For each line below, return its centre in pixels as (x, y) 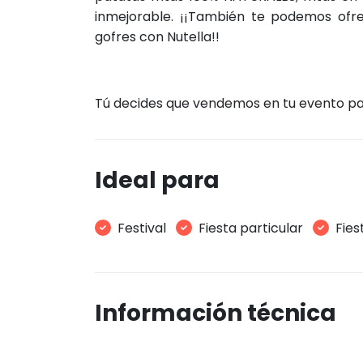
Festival (142, 228)
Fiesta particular (251, 228)
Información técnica (216, 313)
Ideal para (157, 180)
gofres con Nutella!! (157, 37)
